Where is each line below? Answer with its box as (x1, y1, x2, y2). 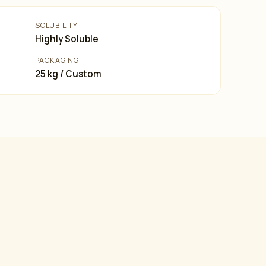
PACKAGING (35, 55, 79, 65)
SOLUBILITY (35, 20, 78, 30)
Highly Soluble (35, 33, 99, 45)
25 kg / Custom (35, 68, 102, 80)
